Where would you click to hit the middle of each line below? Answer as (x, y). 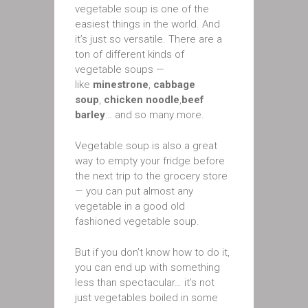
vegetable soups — (120, 69)
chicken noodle (142, 100)
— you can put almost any (134, 191)
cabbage (174, 85)
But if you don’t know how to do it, (152, 252)
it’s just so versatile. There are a (148, 39)
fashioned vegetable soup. (137, 221)
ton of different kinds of (130, 54)
